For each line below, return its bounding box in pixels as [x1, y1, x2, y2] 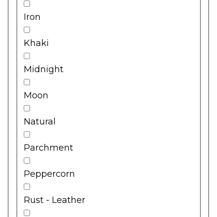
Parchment [24, 142, 73, 153]
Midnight [24, 63, 63, 75]
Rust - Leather [24, 194, 85, 205]
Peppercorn [24, 168, 75, 179]
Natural [24, 116, 56, 127]
